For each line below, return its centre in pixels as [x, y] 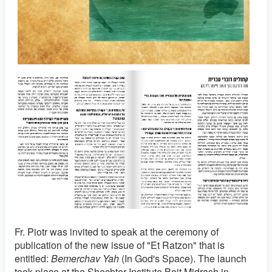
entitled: [33, 259]
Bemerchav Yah [85, 259]
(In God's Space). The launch [183, 259]
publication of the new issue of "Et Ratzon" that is [120, 245]
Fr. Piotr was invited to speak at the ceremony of [117, 232]
